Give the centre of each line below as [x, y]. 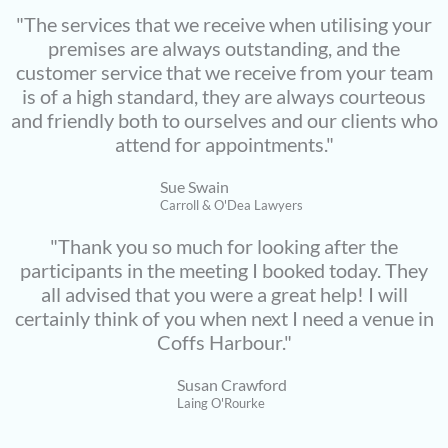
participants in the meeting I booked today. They [224, 270]
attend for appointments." [224, 144]
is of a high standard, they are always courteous [224, 96]
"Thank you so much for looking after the [224, 246]
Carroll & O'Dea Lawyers [231, 205]
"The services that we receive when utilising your [224, 24]
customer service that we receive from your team [224, 72]
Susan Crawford [231, 385]
